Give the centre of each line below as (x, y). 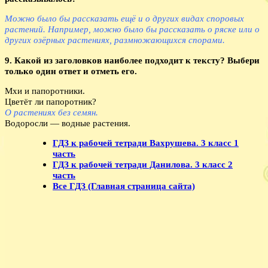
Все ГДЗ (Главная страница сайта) (124, 185)
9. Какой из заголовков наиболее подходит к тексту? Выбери (132, 60)
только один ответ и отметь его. (71, 71)
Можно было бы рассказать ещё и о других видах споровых (124, 19)
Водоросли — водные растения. (68, 123)
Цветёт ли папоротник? (51, 101)
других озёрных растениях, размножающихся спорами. (115, 40)
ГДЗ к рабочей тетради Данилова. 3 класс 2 (143, 164)
